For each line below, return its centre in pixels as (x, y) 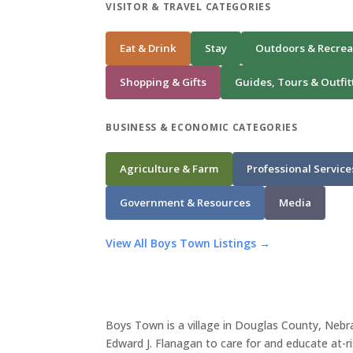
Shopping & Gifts (163, 82)
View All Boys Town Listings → (188, 243)
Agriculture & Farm (169, 168)
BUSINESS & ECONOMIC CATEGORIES (202, 126)
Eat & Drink (149, 48)
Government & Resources (186, 202)
